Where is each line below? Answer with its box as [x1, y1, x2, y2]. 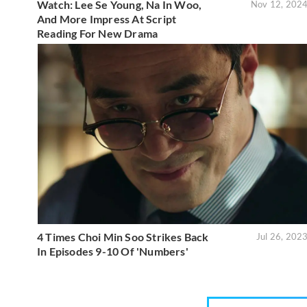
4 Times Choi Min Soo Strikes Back [37, 230, 209, 244]
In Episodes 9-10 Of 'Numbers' [37, 245, 188, 258]
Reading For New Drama [37, 26, 158, 40]
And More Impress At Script [37, 12, 177, 25]
